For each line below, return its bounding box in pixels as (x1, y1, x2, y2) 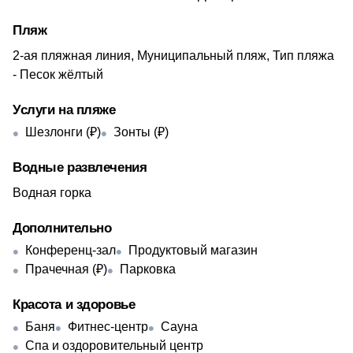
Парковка (120, 262, 176, 276)
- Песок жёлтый (13, 68, 103, 81)
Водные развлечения (13, 160, 147, 175)
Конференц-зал (25, 243, 116, 257)
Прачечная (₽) (25, 262, 107, 276)
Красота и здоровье (13, 297, 136, 312)
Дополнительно (13, 221, 112, 236)
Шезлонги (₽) (25, 125, 101, 139)
